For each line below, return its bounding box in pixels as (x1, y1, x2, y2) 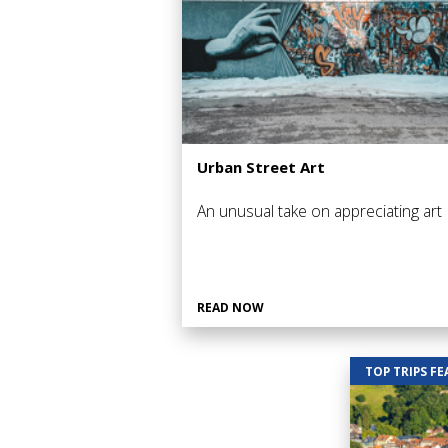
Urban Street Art (196, 156, 325, 177)
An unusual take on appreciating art (196, 199, 442, 222)
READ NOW (196, 298, 264, 316)
